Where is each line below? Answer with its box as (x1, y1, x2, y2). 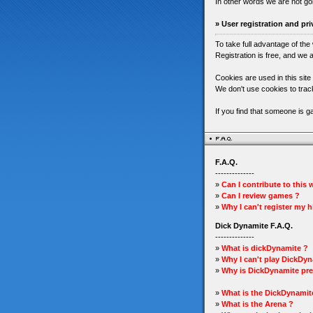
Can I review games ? (221, 191, 300, 200)
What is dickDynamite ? (221, 244, 308, 252)
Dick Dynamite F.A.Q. (215, 221, 293, 230)
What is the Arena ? (221, 300, 293, 308)
